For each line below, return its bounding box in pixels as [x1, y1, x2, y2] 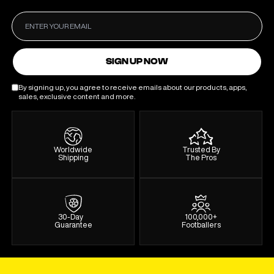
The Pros [185, 154, 217, 162]
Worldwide [54, 146, 92, 154]
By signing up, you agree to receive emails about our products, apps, [18, 83, 247, 92]
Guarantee [54, 221, 92, 229]
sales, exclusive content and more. [18, 92, 136, 101]
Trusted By [182, 146, 220, 154]
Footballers [181, 221, 221, 229]
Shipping [57, 154, 89, 162]
